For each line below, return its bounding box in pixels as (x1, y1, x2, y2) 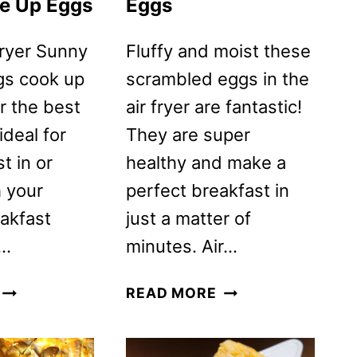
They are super (125, 124, 250, 146)
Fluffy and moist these (125, 41, 311, 62)
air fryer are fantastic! (125, 96, 302, 118)
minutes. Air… (125, 236, 237, 257)
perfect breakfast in (125, 180, 289, 202)
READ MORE (125, 284, 217, 302)
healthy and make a (125, 152, 286, 174)
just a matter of (125, 208, 251, 229)
